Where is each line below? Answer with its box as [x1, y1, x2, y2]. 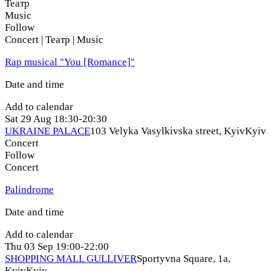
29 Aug [21, 113, 51, 125]
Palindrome [5, 183, 54, 195]
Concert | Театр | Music [5, 33, 103, 45]
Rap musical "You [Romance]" [5, 56, 135, 68]
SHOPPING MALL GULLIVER [5, 252, 137, 264]
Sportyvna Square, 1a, [137, 252, 230, 264]
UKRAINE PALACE [5, 125, 90, 137]
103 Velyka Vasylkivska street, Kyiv [90, 125, 245, 137]
